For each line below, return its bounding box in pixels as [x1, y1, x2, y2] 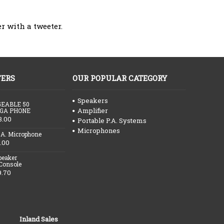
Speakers [77, 95, 108, 105]
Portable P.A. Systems [77, 115, 146, 125]
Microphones [77, 125, 120, 135]
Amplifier [77, 105, 108, 115]
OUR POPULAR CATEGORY [72, 72, 167, 83]
